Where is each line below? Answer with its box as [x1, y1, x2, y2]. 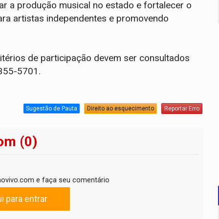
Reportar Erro [164, 105, 200, 112]
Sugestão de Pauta [26, 105, 78, 112]
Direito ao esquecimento [87, 105, 154, 112]
